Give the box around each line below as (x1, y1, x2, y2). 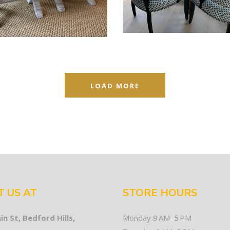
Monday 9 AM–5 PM (123, 212, 191, 223)
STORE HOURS (123, 185, 197, 200)
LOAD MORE (90, 81, 140, 90)
